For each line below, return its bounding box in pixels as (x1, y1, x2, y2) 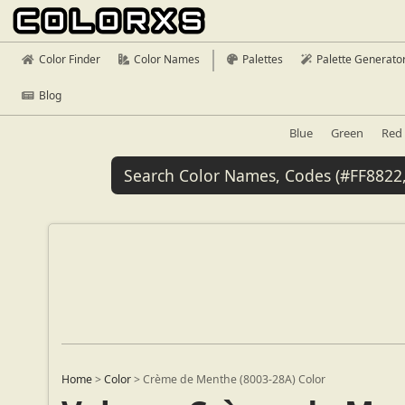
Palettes (242, 52, 283, 67)
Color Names (134, 52, 200, 67)
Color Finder (39, 52, 100, 67)
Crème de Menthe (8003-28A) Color (143, 372, 326, 388)
